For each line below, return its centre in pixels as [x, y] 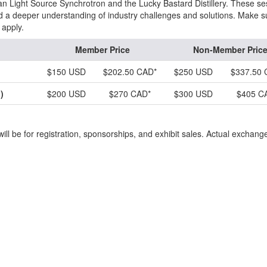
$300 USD [193, 94]
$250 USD [193, 72]
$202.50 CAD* [130, 72]
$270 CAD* [130, 94]
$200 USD [66, 94]
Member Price [102, 49]
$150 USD [66, 72]
